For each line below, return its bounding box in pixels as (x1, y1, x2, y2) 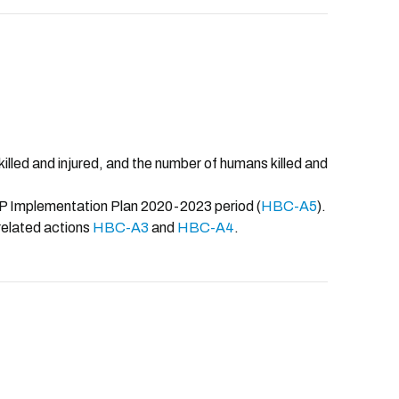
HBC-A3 (93, 220, 149, 235)
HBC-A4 (177, 220, 234, 235)
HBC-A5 (261, 199, 317, 214)
